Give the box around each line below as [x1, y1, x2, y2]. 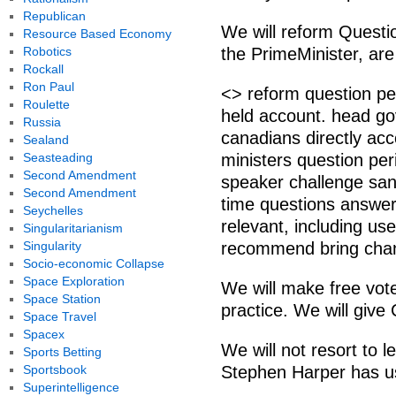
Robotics [22, 44, 72, 58]
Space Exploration [22, 274, 125, 288]
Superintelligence [22, 380, 119, 394]
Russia [22, 115, 61, 129]
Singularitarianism [22, 221, 123, 235]
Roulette [22, 97, 70, 111]
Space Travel [22, 309, 96, 324]
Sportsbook [22, 362, 87, 377]
